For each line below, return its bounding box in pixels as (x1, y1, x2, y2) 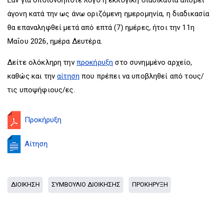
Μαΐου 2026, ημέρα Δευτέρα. (7, 36, 102, 46)
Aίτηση (25, 139, 48, 148)
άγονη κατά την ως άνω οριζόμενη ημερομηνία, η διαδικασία (7, 9, 210, 18)
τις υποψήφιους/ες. (7, 85, 75, 94)
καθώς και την (7, 71, 57, 81)
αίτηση (57, 71, 80, 81)
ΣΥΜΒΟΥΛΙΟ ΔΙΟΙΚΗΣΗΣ (51, 181, 120, 189)
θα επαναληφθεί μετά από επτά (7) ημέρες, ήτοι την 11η (7, 23, 194, 32)
